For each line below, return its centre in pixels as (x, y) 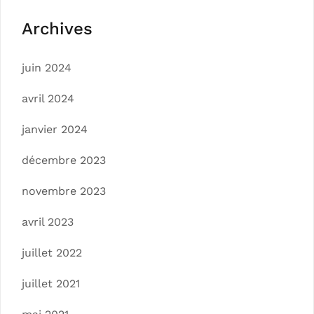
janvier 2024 (55, 129)
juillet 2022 (52, 252)
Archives (57, 28)
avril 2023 (48, 221)
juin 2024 (47, 67)
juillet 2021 (51, 283)
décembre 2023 (64, 160)
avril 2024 (48, 98)
